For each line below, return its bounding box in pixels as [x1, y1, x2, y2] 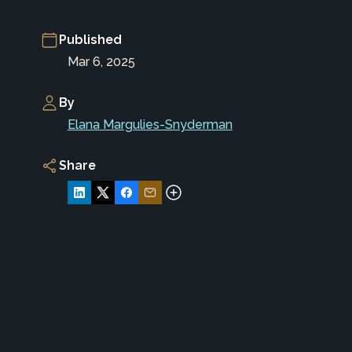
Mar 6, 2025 [67, 53, 135, 69]
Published [59, 31, 122, 47]
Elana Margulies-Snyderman [67, 116, 233, 132]
